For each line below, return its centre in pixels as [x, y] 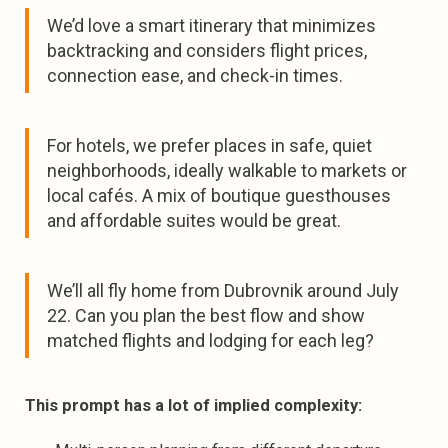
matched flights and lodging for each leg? [210, 340]
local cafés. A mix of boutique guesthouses [219, 195]
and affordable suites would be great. [194, 220]
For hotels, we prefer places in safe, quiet [209, 145]
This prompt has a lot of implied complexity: [193, 405]
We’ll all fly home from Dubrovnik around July [223, 290]
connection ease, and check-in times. [195, 75]
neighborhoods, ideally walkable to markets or [227, 170]
